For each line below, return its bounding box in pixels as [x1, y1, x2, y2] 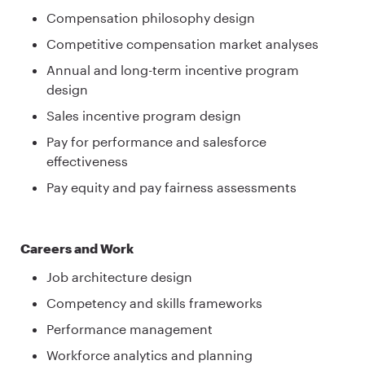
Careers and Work [20, 240, 136, 257]
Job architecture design [46, 269, 196, 285]
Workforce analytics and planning [46, 347, 256, 363]
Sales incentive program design [46, 107, 244, 123]
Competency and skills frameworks [46, 295, 269, 311]
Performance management [46, 321, 216, 337]
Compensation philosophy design [46, 9, 262, 25]
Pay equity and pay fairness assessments [46, 178, 300, 195]
